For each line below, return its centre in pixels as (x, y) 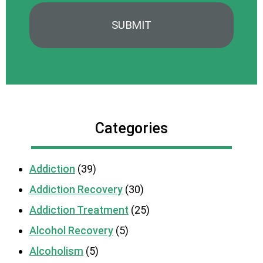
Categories (131, 128)
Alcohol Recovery (71, 230)
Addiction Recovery (76, 189)
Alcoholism (56, 251)
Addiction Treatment (79, 210)
